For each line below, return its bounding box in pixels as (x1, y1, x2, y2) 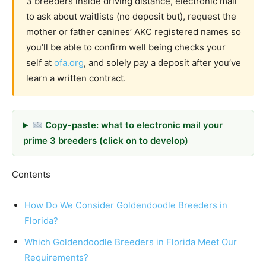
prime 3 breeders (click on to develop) (23, 135, 188, 147)
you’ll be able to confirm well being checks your (26, 42, 226, 53)
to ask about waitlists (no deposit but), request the (26, 11, 236, 23)
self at (26, 57, 54, 69)
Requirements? (24, 252, 88, 264)
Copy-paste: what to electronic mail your (42, 119, 223, 131)
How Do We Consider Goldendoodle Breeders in (24, 199, 227, 211)
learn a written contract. (26, 72, 126, 84)
